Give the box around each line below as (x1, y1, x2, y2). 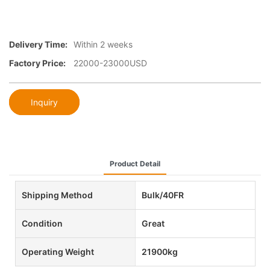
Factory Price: (9, 58, 66, 69)
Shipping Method (22, 189, 93, 200)
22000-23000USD (74, 58, 147, 69)
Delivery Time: (9, 39, 67, 50)
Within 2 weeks (74, 39, 133, 50)
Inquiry (31, 96, 58, 107)
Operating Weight (22, 246, 94, 257)
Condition (22, 218, 63, 228)
